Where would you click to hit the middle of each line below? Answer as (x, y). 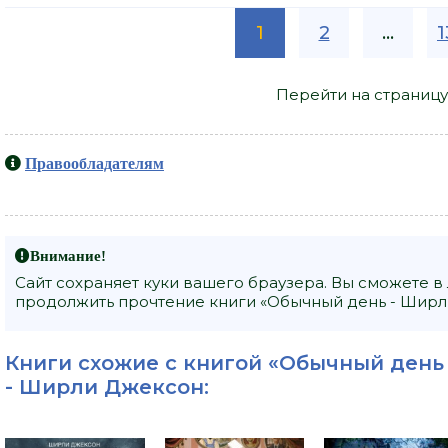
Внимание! (68, 256)
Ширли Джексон (111, 387)
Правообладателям (94, 163)
